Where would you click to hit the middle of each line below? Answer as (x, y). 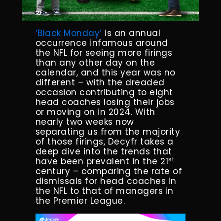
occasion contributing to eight (104, 92)
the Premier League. (80, 201)
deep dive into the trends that (104, 152)
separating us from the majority (108, 132)
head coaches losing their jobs (105, 102)
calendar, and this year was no (105, 73)
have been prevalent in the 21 (102, 162)
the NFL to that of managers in (104, 191)
